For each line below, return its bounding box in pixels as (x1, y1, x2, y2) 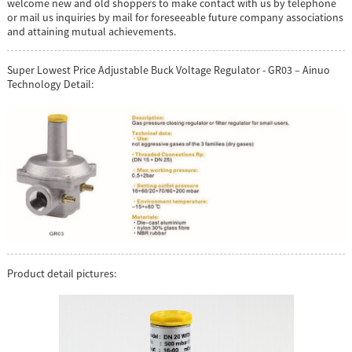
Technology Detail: (6, 77, 93, 92)
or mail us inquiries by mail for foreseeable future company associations (6, 10, 343, 25)
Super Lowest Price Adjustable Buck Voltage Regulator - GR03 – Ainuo (6, 63, 330, 78)
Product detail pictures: (6, 266, 116, 280)
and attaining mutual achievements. (6, 24, 176, 39)
